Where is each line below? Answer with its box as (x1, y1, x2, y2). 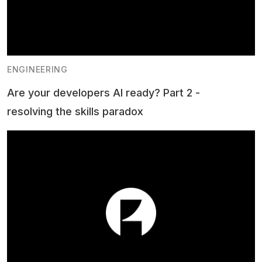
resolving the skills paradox (7, 105, 143, 118)
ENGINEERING (7, 64, 68, 74)
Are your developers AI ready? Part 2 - (7, 86, 200, 99)
